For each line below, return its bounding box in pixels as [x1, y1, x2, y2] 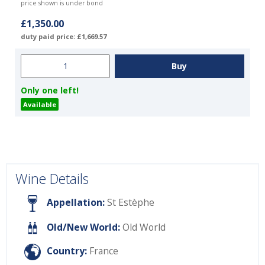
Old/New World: [46, 220, 120, 234]
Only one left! [21, 84, 79, 96]
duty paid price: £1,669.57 [21, 31, 106, 41]
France [89, 244, 118, 257]
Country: [47, 244, 87, 257]
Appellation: [47, 196, 105, 209]
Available [23, 99, 56, 109]
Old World [122, 220, 166, 234]
